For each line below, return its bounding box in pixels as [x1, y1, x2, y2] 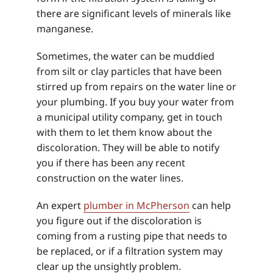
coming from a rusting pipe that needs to [37, 229, 227, 243]
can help [190, 198, 231, 212]
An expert [37, 198, 83, 212]
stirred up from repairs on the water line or [37, 79, 236, 93]
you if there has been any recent [37, 155, 185, 169]
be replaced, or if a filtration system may [37, 244, 222, 258]
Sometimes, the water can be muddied [37, 49, 214, 63]
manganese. [37, 21, 93, 35]
